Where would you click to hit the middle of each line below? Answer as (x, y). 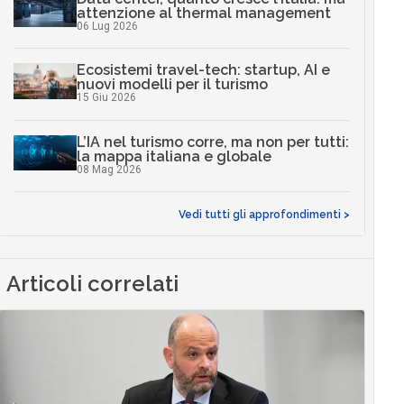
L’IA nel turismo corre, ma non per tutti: (212, 142)
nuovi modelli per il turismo (172, 85)
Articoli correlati (93, 284)
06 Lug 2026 (107, 26)
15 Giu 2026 (106, 98)
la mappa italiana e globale (174, 156)
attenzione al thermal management (203, 13)
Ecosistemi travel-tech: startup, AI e (203, 70)
